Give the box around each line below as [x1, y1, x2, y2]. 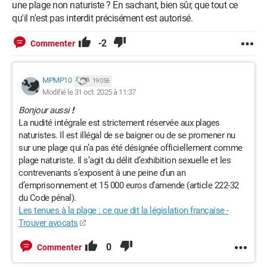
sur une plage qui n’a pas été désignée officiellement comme [18, 142, 243, 153]
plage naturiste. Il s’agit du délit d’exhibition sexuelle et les [18, 155, 231, 166]
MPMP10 [42, 76, 72, 85]
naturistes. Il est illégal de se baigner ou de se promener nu [18, 130, 235, 141]
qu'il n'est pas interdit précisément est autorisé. [12, 13, 193, 24]
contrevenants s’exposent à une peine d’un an [18, 167, 185, 178]
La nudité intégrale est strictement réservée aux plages [18, 117, 220, 128]
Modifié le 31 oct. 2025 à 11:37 [42, 88, 136, 97]
